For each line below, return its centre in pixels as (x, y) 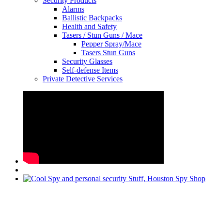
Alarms (73, 9)
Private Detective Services (83, 79)
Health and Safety (89, 27)
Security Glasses (87, 62)
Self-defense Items (90, 70)
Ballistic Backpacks (92, 18)
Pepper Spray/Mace (111, 44)
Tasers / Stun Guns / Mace (102, 35)
